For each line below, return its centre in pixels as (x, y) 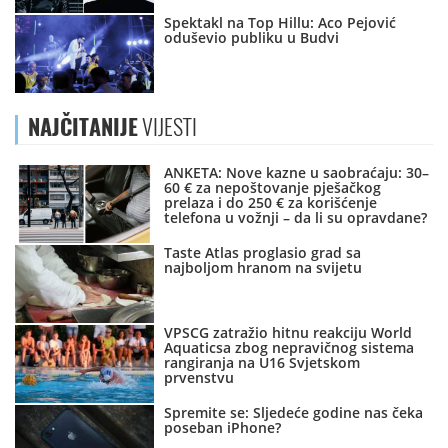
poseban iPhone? (223, 428)
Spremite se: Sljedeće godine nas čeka (294, 413)
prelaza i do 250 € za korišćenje (271, 203)
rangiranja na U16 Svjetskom (262, 363)
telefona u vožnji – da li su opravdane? (296, 218)
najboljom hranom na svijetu (263, 268)
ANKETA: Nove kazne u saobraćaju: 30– (297, 173)
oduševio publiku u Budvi (252, 38)
